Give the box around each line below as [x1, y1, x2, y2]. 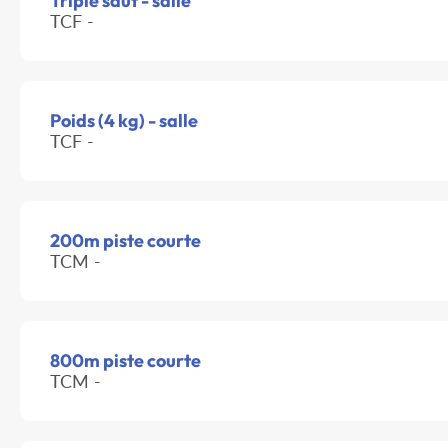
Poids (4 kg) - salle [50, 109, 198, 133]
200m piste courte [50, 229, 201, 253]
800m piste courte [50, 349, 201, 373]
